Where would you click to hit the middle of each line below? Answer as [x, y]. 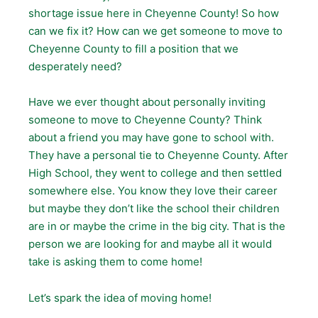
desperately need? [75, 66]
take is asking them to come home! [115, 262]
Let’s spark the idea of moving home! [120, 297]
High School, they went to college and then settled [155, 173]
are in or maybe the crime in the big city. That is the [157, 226]
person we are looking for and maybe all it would [150, 244]
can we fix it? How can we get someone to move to [155, 31]
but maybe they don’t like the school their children [154, 209]
